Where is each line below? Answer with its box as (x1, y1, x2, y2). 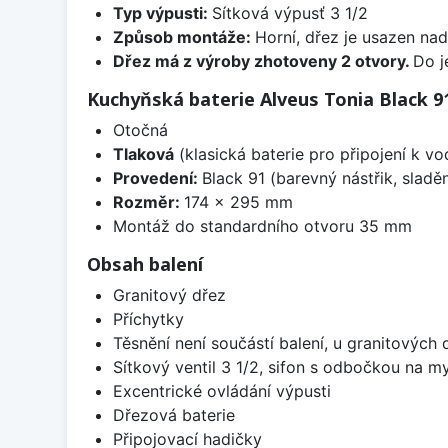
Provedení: (112, 167, 202, 188)
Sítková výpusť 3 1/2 (211, 2, 368, 23)
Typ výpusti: (112, 2, 212, 23)
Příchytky (112, 308, 184, 329)
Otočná (112, 119, 168, 140)
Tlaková (112, 143, 174, 164)
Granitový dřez (112, 284, 226, 305)
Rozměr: (112, 191, 184, 212)
